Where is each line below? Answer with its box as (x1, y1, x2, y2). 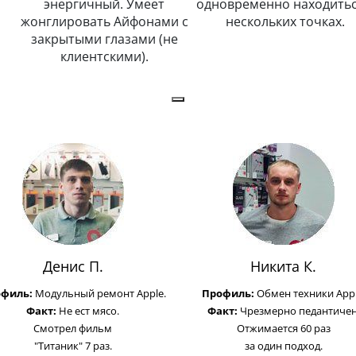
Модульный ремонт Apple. (34, 285, 166, 300)
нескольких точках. (226, 12, 345, 30)
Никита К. (250, 256, 316, 276)
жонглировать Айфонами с (20, 12, 188, 30)
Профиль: (201, 285, 257, 300)
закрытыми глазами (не (30, 29, 178, 48)
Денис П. (42, 256, 103, 276)
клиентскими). (60, 47, 149, 65)
